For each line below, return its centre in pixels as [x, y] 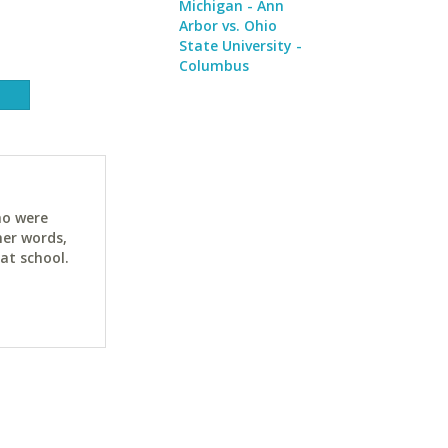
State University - [240, 45]
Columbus [214, 65]
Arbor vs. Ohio [228, 25]
